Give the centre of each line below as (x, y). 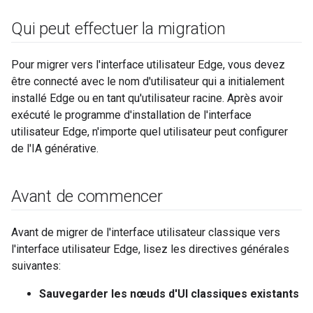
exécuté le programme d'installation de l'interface (131, 115)
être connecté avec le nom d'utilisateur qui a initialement (148, 81)
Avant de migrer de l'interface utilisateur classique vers (146, 232)
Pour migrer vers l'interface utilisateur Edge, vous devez (148, 65)
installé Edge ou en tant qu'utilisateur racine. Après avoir (147, 98)
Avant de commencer (87, 196)
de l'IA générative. (55, 148)
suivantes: (36, 266)
